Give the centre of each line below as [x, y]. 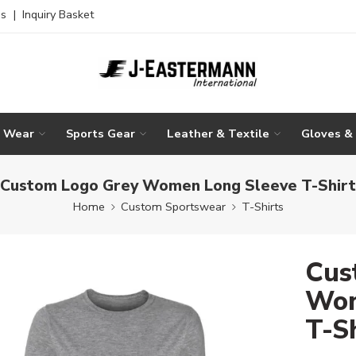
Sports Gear [101, 133]
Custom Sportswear [173, 206]
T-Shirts [262, 206]
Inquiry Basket [58, 14]
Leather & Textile [218, 133]
